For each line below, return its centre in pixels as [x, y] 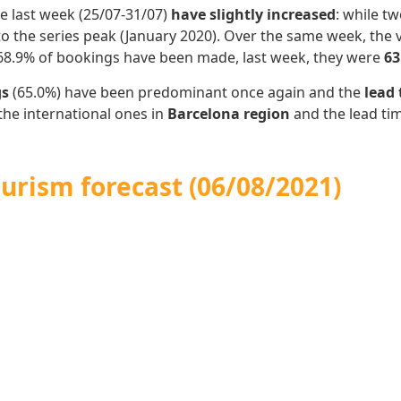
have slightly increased [253, 15]
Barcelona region [230, 113]
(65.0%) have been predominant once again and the [187, 92]
